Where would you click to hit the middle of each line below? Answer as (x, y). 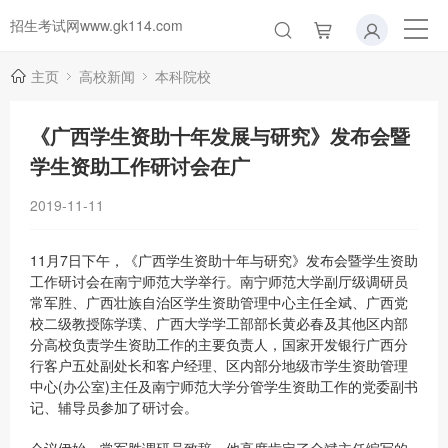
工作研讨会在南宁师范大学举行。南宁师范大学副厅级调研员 (219, 281)
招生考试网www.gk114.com (96, 25)
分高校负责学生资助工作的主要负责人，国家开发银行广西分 (219, 344)
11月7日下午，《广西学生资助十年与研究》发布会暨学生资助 (224, 260)
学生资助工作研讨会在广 (140, 165)
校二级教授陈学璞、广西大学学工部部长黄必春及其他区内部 (219, 323)
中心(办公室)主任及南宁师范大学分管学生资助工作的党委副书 (224, 386)
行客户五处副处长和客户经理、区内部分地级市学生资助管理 (219, 365)
